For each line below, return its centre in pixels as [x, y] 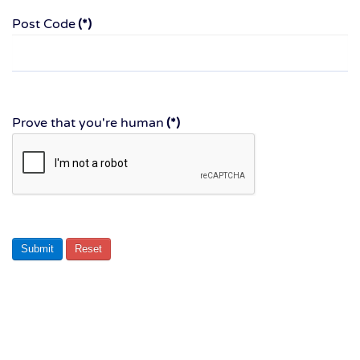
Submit [37, 249]
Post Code [44, 24]
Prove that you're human [88, 123]
